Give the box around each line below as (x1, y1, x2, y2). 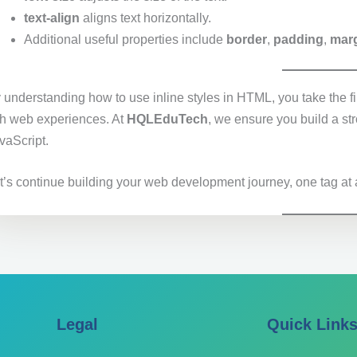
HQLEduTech (127, 112, 209, 126)
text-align (24, 10, 80, 25)
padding (273, 32, 324, 46)
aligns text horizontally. (80, 10, 212, 25)
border (226, 32, 268, 46)
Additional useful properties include (24, 32, 227, 46)
